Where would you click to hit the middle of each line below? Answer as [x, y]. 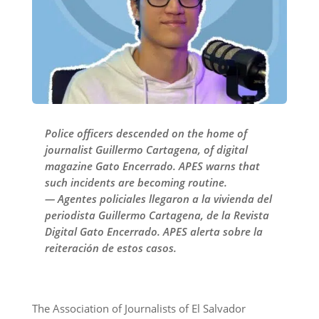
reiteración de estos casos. [110, 248]
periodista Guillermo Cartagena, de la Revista [157, 215]
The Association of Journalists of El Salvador [138, 309]
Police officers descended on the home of [146, 134]
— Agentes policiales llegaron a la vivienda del [158, 199]
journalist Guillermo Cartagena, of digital [146, 150]
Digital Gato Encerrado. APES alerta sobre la [153, 232]
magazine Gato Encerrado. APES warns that [152, 166]
